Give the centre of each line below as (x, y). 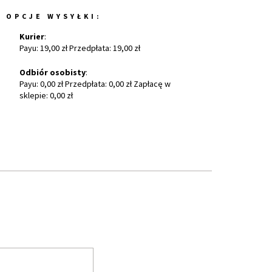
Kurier (32, 36)
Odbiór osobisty (53, 72)
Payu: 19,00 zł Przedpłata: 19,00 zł (80, 48)
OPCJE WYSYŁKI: (54, 16)
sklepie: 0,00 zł (46, 95)
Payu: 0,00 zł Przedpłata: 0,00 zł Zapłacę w (95, 84)
